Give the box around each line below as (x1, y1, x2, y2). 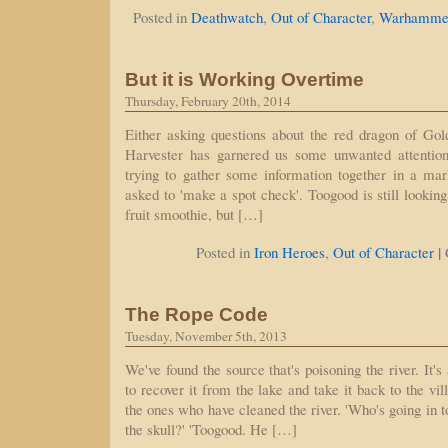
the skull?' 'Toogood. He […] (125, 419, 297, 439)
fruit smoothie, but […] (125, 204, 263, 224)
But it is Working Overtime (125, 68, 364, 90)
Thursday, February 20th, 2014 (125, 92, 291, 110)
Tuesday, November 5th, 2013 (125, 327, 287, 345)
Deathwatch (191, 7, 263, 27)
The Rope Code (125, 303, 268, 325)
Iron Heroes (254, 242, 325, 262)
